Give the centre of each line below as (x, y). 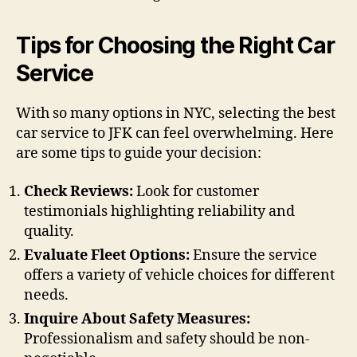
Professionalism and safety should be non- (167, 339)
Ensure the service (253, 255)
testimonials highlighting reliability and (159, 211)
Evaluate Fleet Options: (107, 255)
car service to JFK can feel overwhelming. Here (175, 134)
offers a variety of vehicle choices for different (179, 275)
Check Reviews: (78, 191)
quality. (49, 231)
